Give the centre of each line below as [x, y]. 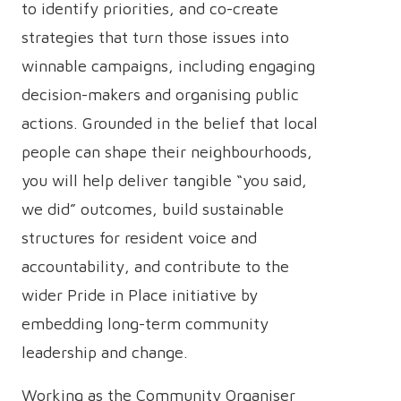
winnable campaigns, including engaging [168, 66]
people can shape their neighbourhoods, [167, 152]
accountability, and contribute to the [155, 266]
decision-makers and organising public [160, 94]
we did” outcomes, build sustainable [153, 209]
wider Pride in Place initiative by [140, 295]
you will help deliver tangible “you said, [164, 180]
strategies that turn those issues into [155, 37]
